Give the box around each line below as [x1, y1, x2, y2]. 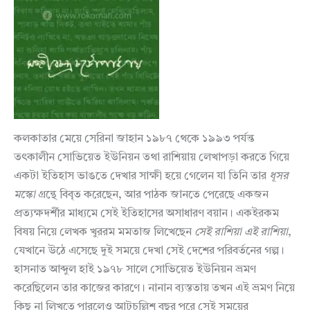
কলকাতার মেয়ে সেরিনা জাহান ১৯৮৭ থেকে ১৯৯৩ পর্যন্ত [14, 134, 255, 145]
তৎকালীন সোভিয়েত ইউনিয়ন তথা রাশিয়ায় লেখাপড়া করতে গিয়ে [14, 152, 289, 164]
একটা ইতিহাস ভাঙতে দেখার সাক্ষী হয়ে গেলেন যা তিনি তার [14, 171, 269, 183]
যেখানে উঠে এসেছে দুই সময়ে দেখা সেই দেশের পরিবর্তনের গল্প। [14, 246, 284, 257]
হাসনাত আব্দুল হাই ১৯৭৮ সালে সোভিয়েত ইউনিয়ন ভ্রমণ [14, 264, 256, 276]
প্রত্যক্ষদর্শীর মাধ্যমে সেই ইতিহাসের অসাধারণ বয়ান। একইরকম [14, 208, 279, 220]
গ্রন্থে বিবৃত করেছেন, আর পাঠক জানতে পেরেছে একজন [35, 190, 268, 201]
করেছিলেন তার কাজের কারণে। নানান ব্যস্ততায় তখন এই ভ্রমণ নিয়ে [14, 283, 295, 295]
